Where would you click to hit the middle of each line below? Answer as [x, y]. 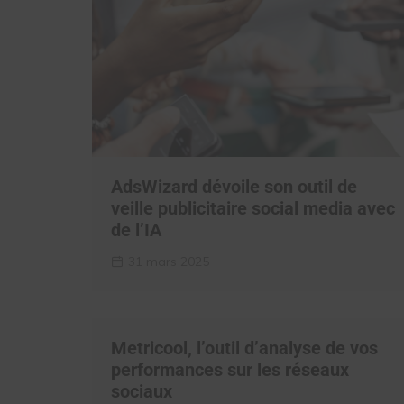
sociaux [142, 391]
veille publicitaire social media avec [253, 208]
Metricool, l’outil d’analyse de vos [244, 348]
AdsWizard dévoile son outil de [234, 187]
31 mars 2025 [169, 262]
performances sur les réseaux [230, 370]
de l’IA [136, 230]
